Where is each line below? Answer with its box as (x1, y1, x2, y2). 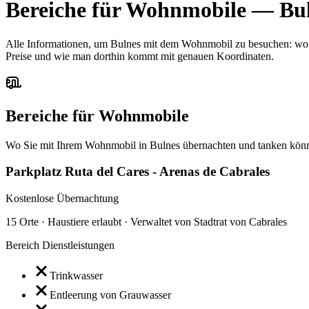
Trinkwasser (50, 270, 103, 282)
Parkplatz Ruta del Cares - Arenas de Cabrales (6, 164, 270, 179)
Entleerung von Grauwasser (50, 289, 171, 301)
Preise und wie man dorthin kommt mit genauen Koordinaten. (6, 50, 274, 62)
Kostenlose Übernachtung (6, 192, 119, 205)
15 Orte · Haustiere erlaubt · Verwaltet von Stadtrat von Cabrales (6, 216, 287, 228)
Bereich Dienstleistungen (6, 239, 114, 252)
